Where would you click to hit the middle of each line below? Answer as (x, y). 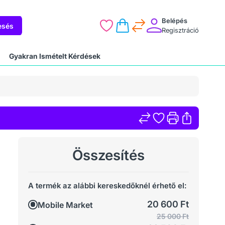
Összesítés (108, 155)
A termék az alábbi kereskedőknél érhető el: (107, 185)
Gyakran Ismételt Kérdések (55, 56)
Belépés (174, 21)
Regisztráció (180, 30)
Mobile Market (65, 205)
